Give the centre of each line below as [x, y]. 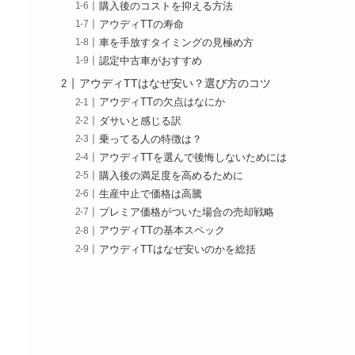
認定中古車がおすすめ [151, 61]
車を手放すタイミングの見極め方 [177, 43]
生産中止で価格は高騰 [151, 195]
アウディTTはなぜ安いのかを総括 [178, 249]
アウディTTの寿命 [142, 24]
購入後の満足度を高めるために [172, 176]
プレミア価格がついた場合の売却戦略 [187, 213]
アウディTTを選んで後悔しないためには [193, 157]
